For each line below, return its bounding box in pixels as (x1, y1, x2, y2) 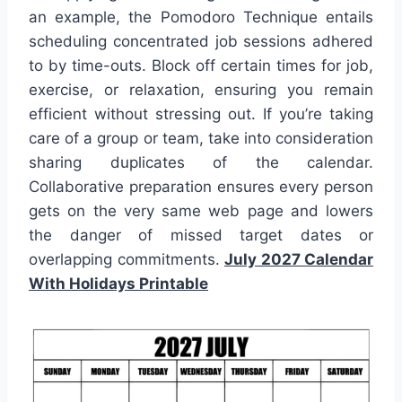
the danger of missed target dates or (29, 226, 373, 245)
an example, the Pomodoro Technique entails (29, 8, 373, 27)
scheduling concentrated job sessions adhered (29, 32, 373, 51)
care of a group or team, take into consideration (29, 129, 373, 148)
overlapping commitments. (29, 250, 224, 269)
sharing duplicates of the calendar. (29, 153, 373, 172)
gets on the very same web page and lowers (29, 202, 373, 221)
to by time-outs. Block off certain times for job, (29, 57, 373, 75)
